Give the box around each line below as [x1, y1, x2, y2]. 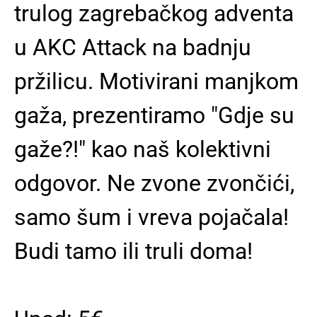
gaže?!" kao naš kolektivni [14, 136, 271, 163]
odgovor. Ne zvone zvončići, [14, 170, 294, 197]
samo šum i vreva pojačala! [14, 204, 289, 231]
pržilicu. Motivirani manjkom [14, 68, 299, 95]
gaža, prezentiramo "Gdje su [14, 102, 294, 129]
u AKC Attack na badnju [14, 34, 251, 61]
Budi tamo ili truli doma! [14, 238, 253, 265]
